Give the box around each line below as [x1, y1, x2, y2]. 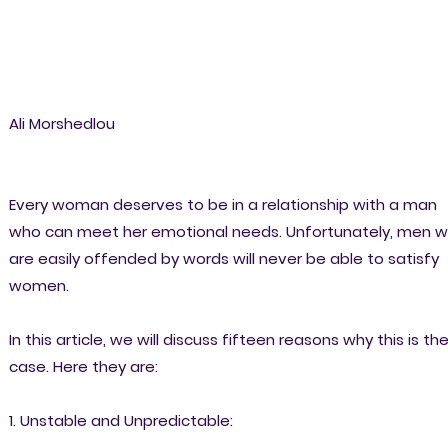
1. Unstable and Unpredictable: [8, 410, 233, 432]
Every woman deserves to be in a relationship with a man [8, 194, 437, 216]
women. [8, 275, 69, 297]
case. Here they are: [8, 356, 158, 378]
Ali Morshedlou [8, 113, 115, 135]
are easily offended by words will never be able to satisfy [8, 248, 439, 270]
